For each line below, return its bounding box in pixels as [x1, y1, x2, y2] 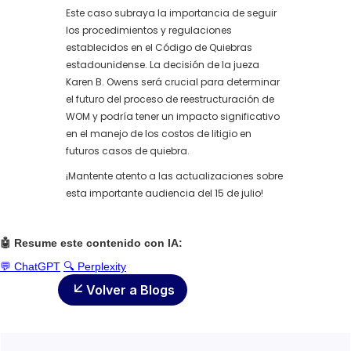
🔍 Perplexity [63, 260, 126, 273]
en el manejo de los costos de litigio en [66, 127, 251, 140]
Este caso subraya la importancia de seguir [66, 6, 277, 20]
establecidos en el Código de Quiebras [66, 41, 252, 54]
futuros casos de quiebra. [66, 144, 190, 157]
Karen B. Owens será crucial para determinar [66, 75, 280, 89]
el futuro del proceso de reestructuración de [66, 92, 274, 106]
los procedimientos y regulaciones [66, 24, 232, 37]
